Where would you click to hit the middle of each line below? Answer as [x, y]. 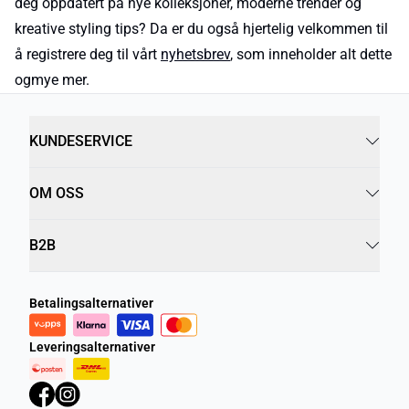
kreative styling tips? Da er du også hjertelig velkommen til [201, 29]
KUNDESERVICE [81, 141]
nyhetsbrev [195, 54]
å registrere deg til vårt [88, 54]
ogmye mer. [52, 80]
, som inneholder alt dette [311, 54]
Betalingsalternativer [91, 303]
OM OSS [57, 193]
